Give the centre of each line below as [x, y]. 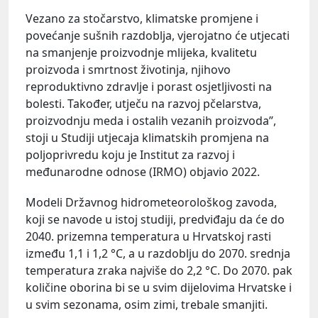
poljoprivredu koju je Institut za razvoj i [130, 154]
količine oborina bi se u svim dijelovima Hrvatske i [159, 287]
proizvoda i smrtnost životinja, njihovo [128, 69]
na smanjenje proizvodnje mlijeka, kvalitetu [141, 52]
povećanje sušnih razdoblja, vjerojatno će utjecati [158, 35]
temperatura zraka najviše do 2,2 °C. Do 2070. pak [159, 270]
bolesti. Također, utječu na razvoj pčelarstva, [143, 103]
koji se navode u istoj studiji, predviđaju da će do [155, 219]
